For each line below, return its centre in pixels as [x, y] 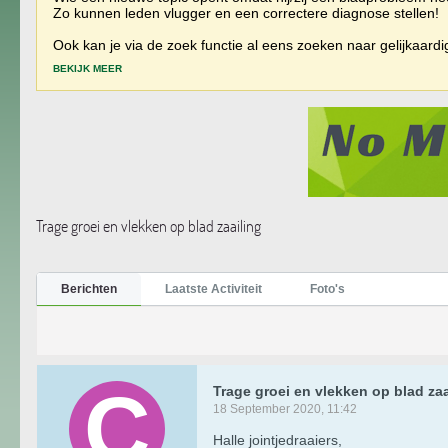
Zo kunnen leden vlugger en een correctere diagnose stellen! [246, 12]
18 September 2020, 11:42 [285, 408]
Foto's [327, 288]
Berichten [89, 288]
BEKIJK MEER [87, 68]
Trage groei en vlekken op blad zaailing [148, 225]
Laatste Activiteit [213, 288]
